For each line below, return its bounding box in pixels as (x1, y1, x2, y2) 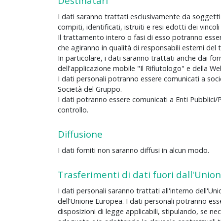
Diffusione (58, 128, 103, 141)
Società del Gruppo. (58, 84, 122, 94)
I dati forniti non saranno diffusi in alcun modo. (58, 146, 209, 155)
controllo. (58, 105, 88, 115)
